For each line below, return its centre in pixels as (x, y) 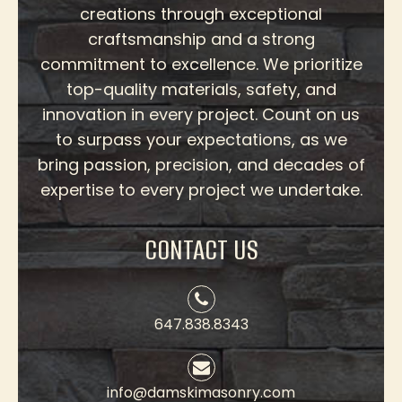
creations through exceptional (201, 13)
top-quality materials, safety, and (201, 89)
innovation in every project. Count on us (201, 114)
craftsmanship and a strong (201, 39)
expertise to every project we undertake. (201, 189)
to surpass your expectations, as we (201, 139)
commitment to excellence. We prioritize (201, 64)
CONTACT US (201, 249)
